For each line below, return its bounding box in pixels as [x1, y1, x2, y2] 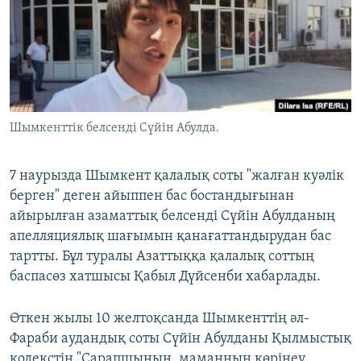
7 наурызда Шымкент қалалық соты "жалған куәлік [10, 168, 344, 185]
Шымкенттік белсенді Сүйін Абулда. [10, 122, 219, 135]
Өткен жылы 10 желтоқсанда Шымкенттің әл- [10, 311, 309, 327]
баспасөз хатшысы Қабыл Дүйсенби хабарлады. [10, 269, 321, 285]
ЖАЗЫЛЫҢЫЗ [15, 7, 82, 19]
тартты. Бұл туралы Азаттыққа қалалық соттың [10, 249, 314, 265]
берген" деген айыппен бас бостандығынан [10, 189, 294, 205]
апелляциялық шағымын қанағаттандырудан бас [10, 229, 331, 245]
